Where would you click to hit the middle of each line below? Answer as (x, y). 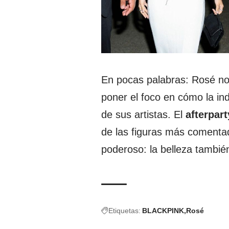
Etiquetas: (124, 210)
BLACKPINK (163, 210)
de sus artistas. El (143, 114)
